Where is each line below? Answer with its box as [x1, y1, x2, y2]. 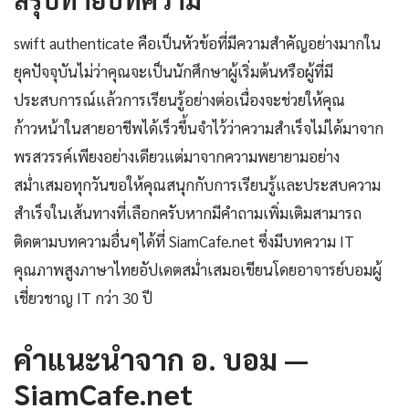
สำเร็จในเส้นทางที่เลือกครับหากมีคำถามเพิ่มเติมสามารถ [14, 203, 362, 224]
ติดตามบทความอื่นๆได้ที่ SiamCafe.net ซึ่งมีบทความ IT [14, 231, 354, 252]
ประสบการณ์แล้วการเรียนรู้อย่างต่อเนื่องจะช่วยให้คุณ [14, 89, 345, 110]
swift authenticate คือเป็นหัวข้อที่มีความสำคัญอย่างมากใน [14, 33, 381, 54]
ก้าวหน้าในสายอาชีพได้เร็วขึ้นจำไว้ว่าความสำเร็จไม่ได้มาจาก [14, 118, 383, 139]
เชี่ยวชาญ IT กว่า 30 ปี [14, 288, 152, 309]
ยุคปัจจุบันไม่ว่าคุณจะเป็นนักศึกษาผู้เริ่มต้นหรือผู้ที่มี [14, 61, 333, 82]
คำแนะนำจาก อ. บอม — [14, 340, 309, 378]
